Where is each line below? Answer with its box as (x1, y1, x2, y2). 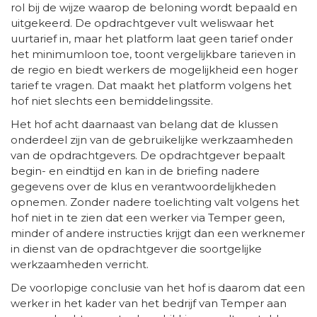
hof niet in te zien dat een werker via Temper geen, (11, 210, 284, 224)
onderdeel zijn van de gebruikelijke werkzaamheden (11, 132, 293, 146)
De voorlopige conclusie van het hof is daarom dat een (11, 280, 305, 294)
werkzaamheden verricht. (11, 257, 149, 271)
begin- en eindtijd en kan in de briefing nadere (11, 163, 260, 178)
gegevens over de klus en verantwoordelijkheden (11, 179, 276, 193)
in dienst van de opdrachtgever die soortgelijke (11, 241, 262, 255)
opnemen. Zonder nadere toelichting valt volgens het (11, 195, 299, 209)
